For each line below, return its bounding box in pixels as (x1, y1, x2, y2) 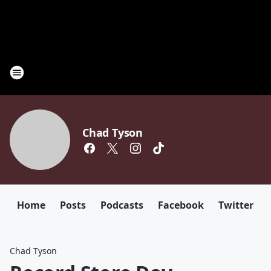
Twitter (218, 198, 253, 212)
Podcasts (100, 198, 143, 212)
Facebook (158, 198, 204, 212)
